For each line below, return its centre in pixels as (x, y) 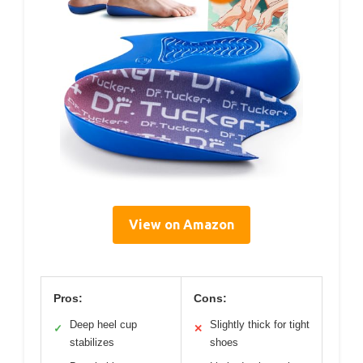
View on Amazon (181, 224)
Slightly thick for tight (260, 324)
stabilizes (92, 342)
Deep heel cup (103, 324)
